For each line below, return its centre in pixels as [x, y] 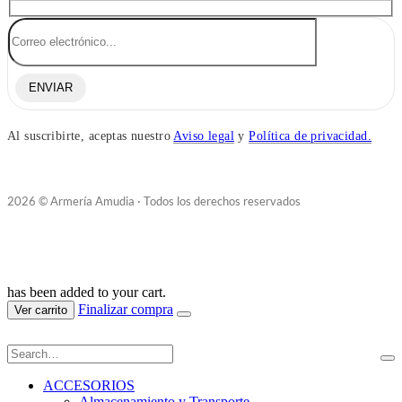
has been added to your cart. [87, 292]
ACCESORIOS [89, 385]
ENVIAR [51, 88]
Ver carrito [41, 310]
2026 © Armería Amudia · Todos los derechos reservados [154, 201]
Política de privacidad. [310, 135]
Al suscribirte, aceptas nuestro [91, 135]
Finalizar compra [126, 309]
